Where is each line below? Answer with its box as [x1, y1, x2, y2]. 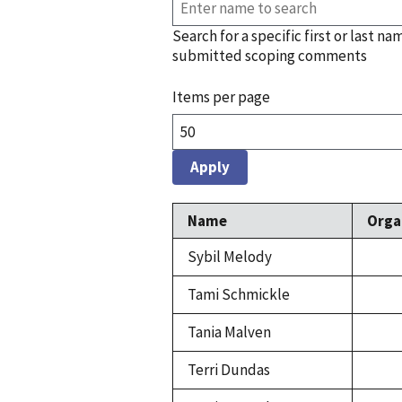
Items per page [172, 87, 270, 108]
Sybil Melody [188, 247, 272, 267]
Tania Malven [188, 322, 271, 343]
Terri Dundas [188, 360, 270, 380]
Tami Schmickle [188, 284, 290, 305]
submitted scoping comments [172, 46, 367, 66]
